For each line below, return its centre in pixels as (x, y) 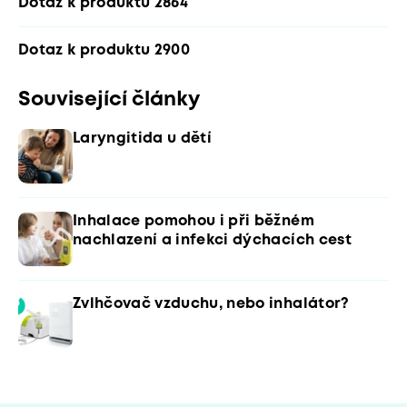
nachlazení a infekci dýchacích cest (212, 240)
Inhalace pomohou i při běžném (194, 221)
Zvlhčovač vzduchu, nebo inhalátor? (211, 304)
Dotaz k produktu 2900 (104, 50)
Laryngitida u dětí (143, 139)
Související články (109, 99)
